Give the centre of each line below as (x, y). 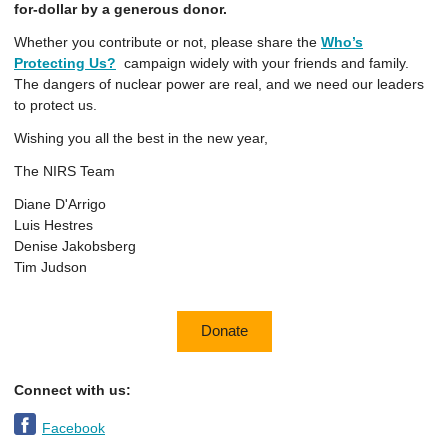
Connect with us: (72, 390)
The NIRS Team (64, 171)
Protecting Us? (65, 63)
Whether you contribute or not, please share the (167, 42)
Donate (224, 331)
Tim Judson (50, 267)
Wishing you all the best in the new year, (141, 138)
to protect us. (55, 105)
